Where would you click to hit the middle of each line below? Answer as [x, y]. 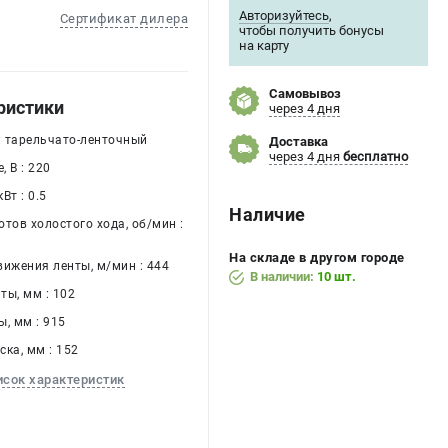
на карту [264, 45]
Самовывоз [305, 93]
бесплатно [375, 156]
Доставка [298, 141]
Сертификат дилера [123, 18]
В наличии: [283, 276]
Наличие [267, 214]
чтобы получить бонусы [311, 30]
